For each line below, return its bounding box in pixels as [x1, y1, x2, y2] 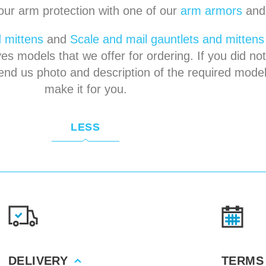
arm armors [180, 4, 242, 17]
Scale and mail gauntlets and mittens [69, 32, 264, 46]
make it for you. [44, 82, 127, 96]
